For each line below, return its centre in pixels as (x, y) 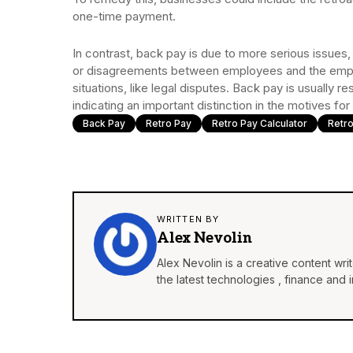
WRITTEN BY (188, 219)
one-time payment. (124, 17)
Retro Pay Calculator (260, 124)
